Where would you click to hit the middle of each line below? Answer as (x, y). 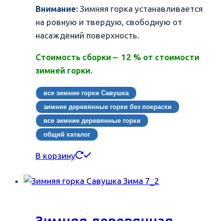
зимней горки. (64, 70)
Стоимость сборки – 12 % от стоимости (117, 57)
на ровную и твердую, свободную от (109, 22)
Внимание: (58, 9)
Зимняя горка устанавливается (141, 9)
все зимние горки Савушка (86, 93)
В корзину (55, 156)
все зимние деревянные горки (92, 120)
